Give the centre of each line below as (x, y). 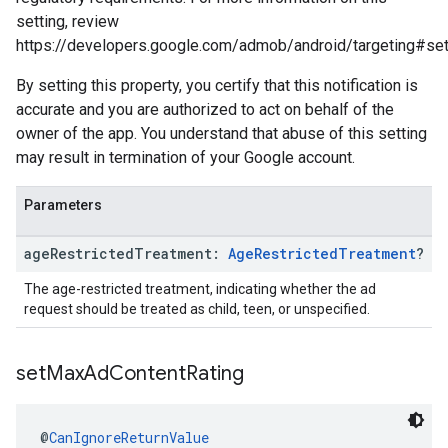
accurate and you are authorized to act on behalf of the (205, 109)
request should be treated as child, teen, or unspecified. (197, 309)
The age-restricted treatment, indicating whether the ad (200, 289)
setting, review (67, 21)
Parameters (63, 205)
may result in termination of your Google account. (185, 157)
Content (147, 373)
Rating (215, 373)
